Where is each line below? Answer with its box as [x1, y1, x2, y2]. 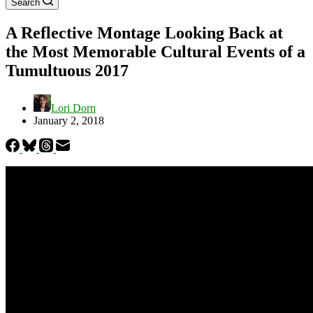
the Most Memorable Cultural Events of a [6, 42, 305, 61]
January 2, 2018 [34, 114, 104, 126]
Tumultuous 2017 [6, 61, 129, 80]
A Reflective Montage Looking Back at [6, 23, 283, 42]
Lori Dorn [51, 101, 96, 114]
